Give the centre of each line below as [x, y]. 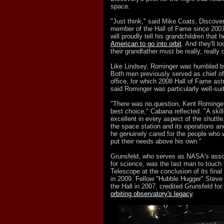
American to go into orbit [146, 44]
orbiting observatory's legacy [151, 194]
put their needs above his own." [156, 141]
